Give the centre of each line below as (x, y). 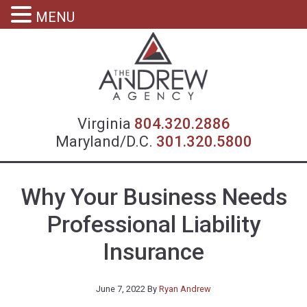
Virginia (106, 124)
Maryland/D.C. (104, 142)
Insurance (153, 252)
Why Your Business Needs (153, 197)
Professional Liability (153, 224)
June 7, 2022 (121, 289)
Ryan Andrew (185, 289)
